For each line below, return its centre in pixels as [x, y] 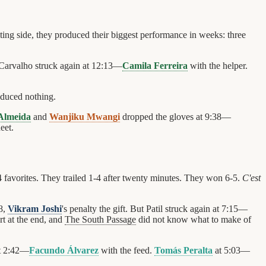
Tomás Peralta [183, 251]
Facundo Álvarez [64, 251]
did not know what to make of [194, 220]
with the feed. [126, 251]
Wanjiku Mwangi [85, 117]
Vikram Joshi [35, 209]
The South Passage [100, 220]
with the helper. [218, 66]
